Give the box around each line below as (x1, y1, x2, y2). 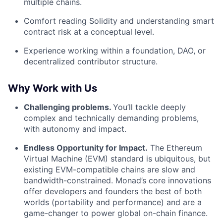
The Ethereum (148, 143, 202, 153)
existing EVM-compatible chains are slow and (24, 165, 195, 174)
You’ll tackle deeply (113, 102, 186, 112)
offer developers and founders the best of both (24, 186, 202, 196)
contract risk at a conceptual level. (24, 27, 154, 37)
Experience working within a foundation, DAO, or (24, 46, 206, 55)
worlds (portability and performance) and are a (24, 197, 202, 207)
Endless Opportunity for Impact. (24, 143, 148, 153)
